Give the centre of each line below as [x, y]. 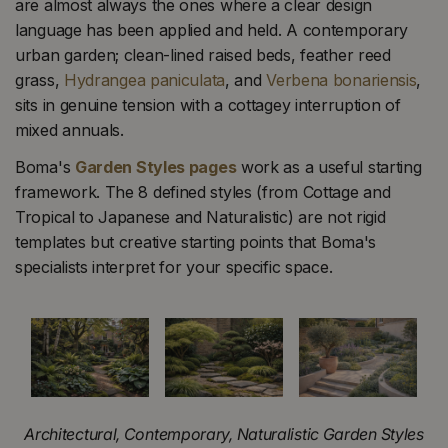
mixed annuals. [69, 129]
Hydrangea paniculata [144, 79]
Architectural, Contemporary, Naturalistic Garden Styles [224, 433]
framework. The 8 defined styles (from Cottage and [203, 192]
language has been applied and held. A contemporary [212, 29]
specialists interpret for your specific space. [174, 267]
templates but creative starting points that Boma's [196, 242]
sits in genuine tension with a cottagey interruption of [208, 104]
